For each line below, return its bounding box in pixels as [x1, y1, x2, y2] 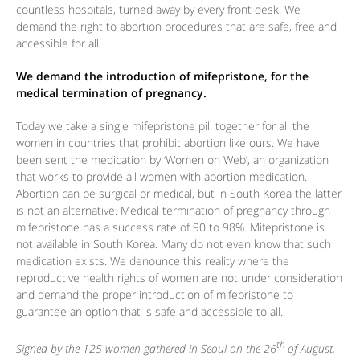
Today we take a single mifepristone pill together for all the [16, 118, 309, 134]
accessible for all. [16, 35, 101, 51]
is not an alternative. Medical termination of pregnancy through [16, 202, 330, 219]
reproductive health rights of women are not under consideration [16, 270, 342, 286]
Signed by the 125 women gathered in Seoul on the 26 [16, 340, 276, 356]
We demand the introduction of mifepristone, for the [16, 68, 309, 84]
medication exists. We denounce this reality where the [16, 253, 289, 269]
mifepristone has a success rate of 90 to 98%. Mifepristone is [16, 219, 325, 235]
